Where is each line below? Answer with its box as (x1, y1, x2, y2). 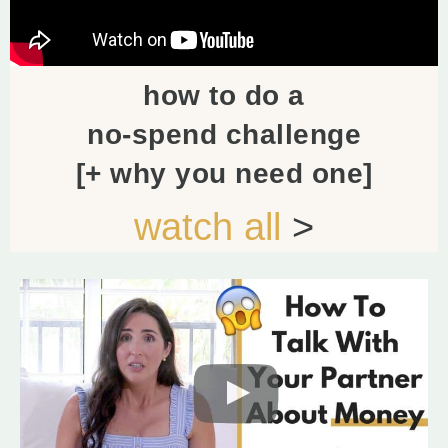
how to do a (143, 79, 305, 111)
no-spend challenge (87, 118, 361, 150)
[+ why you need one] (75, 157, 373, 189)
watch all (134, 205, 281, 248)
